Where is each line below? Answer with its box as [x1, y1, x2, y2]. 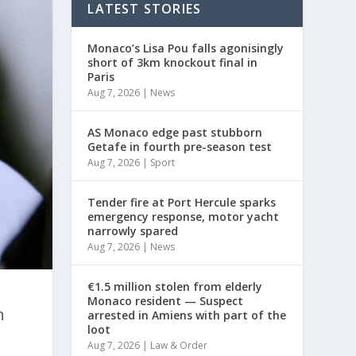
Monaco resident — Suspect [87, 292, 244, 308]
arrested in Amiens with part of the [87, 307, 287, 323]
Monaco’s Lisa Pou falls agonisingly [87, 40, 284, 56]
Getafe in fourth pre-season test [87, 138, 273, 154]
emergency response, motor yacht [87, 208, 280, 224]
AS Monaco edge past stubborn [87, 124, 263, 140]
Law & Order [150, 338, 208, 352]
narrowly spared [87, 222, 179, 238]
